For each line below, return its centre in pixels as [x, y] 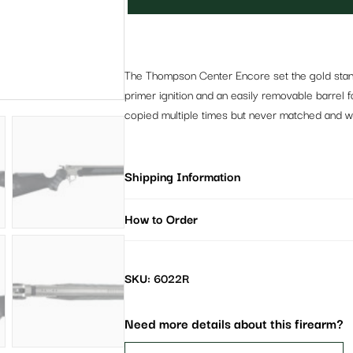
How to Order [161, 220]
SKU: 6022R [156, 280]
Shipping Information [182, 177]
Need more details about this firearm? [234, 325]
